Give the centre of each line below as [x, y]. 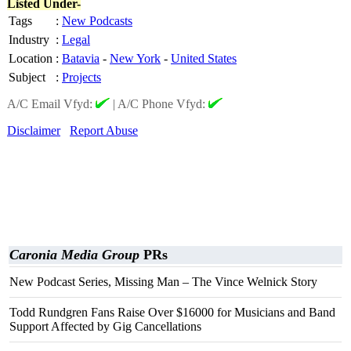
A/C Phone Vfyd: [163, 104]
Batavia [81, 58]
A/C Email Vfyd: [51, 104]
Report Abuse [104, 130]
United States [204, 58]
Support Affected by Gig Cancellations [105, 326]
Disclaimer [34, 130]
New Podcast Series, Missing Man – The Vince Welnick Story [163, 282]
